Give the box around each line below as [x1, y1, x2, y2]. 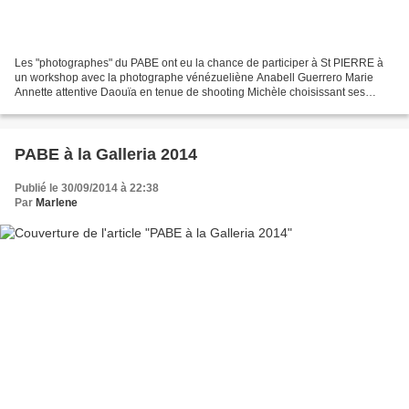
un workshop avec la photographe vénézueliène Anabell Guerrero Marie [15, 70, 373, 84]
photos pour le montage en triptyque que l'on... [15, 100, 244, 113]
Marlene [36, 195, 78, 209]
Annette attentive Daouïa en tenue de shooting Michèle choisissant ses [15, 85, 365, 99]
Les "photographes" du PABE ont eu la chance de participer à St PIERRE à [15, 56, 383, 69]
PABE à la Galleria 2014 [15, 144, 197, 163]
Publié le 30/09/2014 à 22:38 [15, 181, 159, 194]
